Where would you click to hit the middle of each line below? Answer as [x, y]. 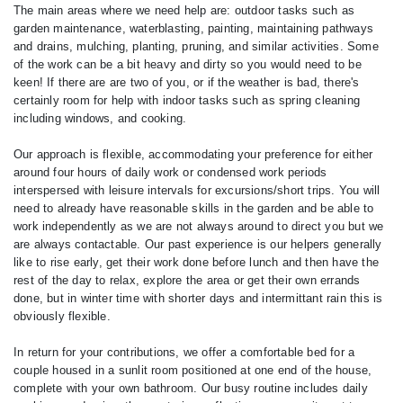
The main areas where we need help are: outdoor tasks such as [184, 10]
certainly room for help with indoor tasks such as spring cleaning [187, 100]
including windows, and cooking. [100, 118]
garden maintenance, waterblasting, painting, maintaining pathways [194, 28]
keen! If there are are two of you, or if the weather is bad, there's [187, 82]
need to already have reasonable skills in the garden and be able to [194, 208]
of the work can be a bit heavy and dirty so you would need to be [188, 64]
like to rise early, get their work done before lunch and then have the [197, 262]
